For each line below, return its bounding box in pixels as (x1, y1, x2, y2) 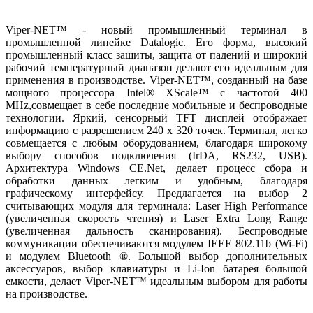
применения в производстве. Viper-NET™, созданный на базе (6, 73, 307, 86)
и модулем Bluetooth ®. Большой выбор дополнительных (6, 249, 307, 262)
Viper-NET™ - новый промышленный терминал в (6, 23, 307, 36)
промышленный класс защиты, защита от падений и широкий (6, 48, 307, 61)
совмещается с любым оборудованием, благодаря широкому (6, 136, 307, 149)
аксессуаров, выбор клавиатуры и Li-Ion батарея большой (6, 262, 307, 275)
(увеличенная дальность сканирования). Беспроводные (6, 224, 307, 237)
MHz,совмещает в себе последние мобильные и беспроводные (6, 99, 307, 111)
